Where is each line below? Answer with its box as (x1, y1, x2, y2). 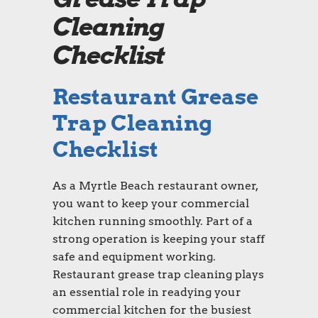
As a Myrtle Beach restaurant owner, (53, 179, 258, 193)
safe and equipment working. (53, 250, 216, 264)
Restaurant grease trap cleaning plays (53, 268, 264, 282)
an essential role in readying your (53, 285, 241, 300)
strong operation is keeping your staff (53, 232, 265, 246)
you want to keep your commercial (53, 197, 249, 211)
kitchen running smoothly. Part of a (53, 214, 253, 229)
